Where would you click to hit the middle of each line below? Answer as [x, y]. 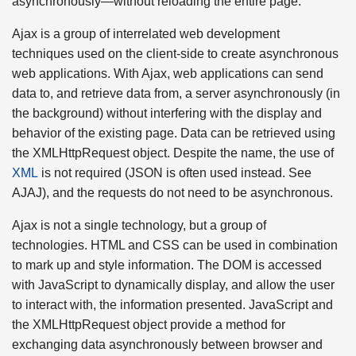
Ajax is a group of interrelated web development [146, 33]
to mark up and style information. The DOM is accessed [167, 265]
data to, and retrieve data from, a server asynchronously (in [176, 93]
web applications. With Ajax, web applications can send [168, 73]
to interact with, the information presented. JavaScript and [172, 304]
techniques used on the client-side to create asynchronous [175, 53]
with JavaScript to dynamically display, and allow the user [173, 284]
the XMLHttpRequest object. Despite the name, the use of [173, 153]
